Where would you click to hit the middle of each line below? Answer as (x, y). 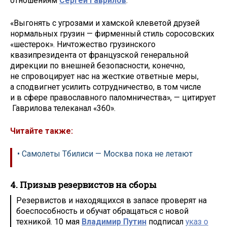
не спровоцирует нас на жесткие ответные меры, (104, 76)
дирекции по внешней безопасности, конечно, (98, 65)
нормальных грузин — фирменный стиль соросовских (112, 33)
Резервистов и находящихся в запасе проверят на (111, 200)
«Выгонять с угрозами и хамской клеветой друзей (105, 23)
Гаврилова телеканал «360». (63, 108)
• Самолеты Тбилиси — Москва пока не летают (105, 154)
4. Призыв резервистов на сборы (83, 185)
